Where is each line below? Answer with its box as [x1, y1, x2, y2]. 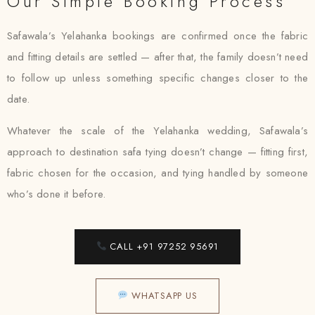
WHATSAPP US [128, 289, 198, 302]
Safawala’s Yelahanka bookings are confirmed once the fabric [7, 28, 308, 44]
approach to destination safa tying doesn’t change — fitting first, [7, 144, 308, 160]
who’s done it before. [7, 186, 106, 202]
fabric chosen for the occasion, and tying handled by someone [7, 165, 308, 181]
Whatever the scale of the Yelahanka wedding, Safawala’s [7, 123, 308, 139]
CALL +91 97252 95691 [106, 240, 219, 253]
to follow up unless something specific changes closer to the [7, 70, 308, 86]
